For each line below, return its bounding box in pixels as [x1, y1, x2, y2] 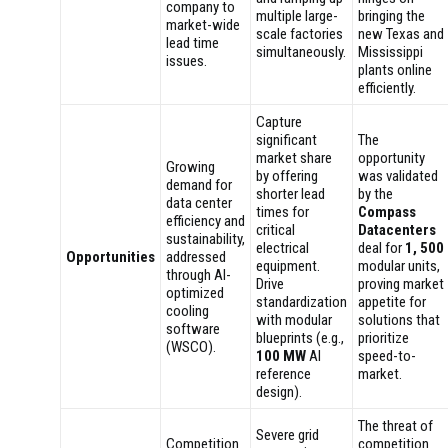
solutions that [358, 311, 440, 329]
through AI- [166, 266, 231, 284]
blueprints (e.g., [256, 329, 344, 347]
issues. [166, 52, 207, 70]
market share [256, 149, 332, 167]
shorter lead [256, 185, 325, 203]
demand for [166, 176, 232, 194]
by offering [256, 167, 318, 185]
